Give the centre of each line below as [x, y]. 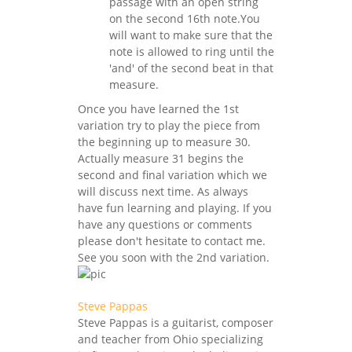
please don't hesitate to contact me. [172, 240]
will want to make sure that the [191, 35]
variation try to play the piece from [169, 125]
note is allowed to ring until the [192, 51]
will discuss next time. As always [163, 191]
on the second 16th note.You [185, 18]
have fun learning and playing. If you [175, 207]
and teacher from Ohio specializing [170, 339]
